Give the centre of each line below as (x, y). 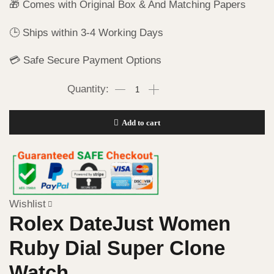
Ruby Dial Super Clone (117, 248)
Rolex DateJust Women (120, 223)
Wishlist (28, 204)
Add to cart (141, 122)
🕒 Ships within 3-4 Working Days (86, 32)
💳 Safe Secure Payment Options (85, 61)
